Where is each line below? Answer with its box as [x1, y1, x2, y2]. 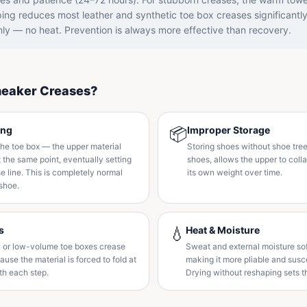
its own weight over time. [187, 167, 282, 177]
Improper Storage [187, 124, 270, 136]
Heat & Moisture [186, 224, 260, 236]
